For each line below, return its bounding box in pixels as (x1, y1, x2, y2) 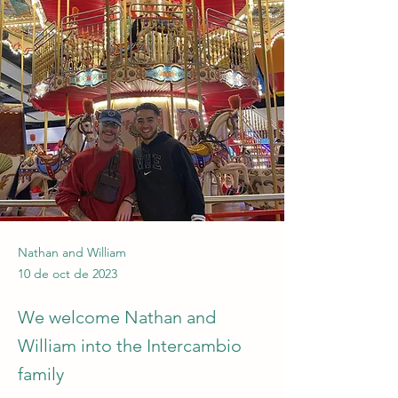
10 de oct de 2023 (18, 266, 117, 282)
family (18, 363, 64, 385)
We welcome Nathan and (18, 306, 216, 328)
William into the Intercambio (18, 335, 242, 356)
